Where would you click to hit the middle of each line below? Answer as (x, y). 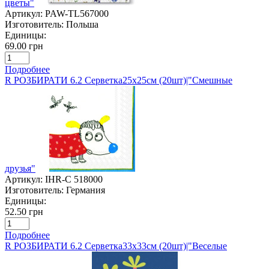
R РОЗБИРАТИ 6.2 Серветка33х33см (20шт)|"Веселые (116, 246)
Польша (82, 24)
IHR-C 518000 (74, 179)
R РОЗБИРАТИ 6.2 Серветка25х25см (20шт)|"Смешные (119, 80)
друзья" (20, 168)
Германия (86, 190)
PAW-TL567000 (77, 13)
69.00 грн (24, 46)
